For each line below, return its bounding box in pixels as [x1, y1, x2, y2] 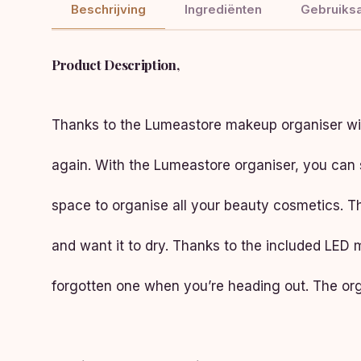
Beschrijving [71, 2, 146, 17]
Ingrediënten [185, 2, 262, 17]
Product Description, [52, 56, 180, 73]
